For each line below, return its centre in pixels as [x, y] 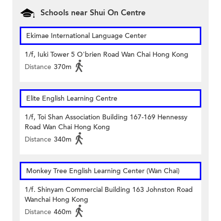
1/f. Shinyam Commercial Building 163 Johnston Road [109, 190]
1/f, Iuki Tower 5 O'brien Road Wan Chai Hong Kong [107, 55]
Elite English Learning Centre [72, 99]
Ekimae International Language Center [86, 36]
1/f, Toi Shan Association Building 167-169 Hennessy [106, 117]
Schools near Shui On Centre [93, 13]
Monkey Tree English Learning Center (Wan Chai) [103, 171]
